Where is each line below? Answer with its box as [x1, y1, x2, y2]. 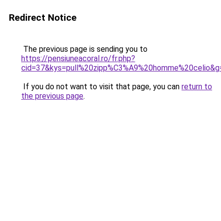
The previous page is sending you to [21, 44, 147, 54]
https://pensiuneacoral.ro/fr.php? [21, 54, 135, 63]
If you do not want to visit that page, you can [21, 82, 182, 91]
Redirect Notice [9, 12, 76, 23]
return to [182, 82, 212, 91]
